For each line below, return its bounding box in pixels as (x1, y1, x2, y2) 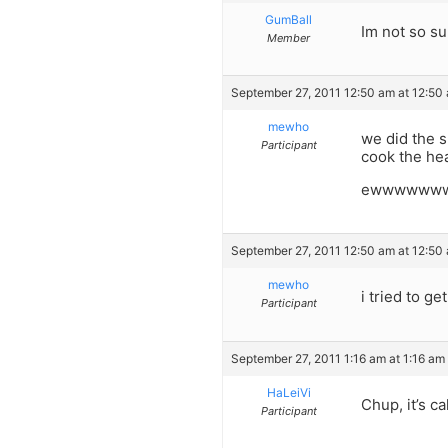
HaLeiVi (266, 384, 311, 400)
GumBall (265, 11, 312, 27)
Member (267, 30, 310, 45)
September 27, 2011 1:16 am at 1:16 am (231, 350, 445, 366)
